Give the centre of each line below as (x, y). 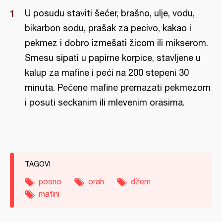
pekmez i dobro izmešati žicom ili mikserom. (116, 43)
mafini (49, 194)
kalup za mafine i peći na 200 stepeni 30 (107, 73)
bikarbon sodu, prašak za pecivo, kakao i (108, 28)
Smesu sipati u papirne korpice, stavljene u (113, 58)
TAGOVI (38, 164)
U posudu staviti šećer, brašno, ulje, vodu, (110, 13)
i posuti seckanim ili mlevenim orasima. (105, 102)
